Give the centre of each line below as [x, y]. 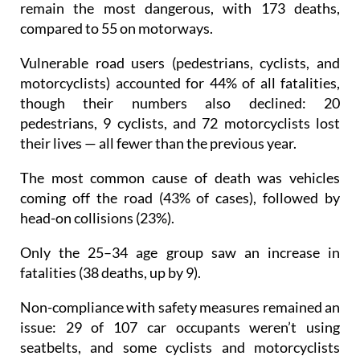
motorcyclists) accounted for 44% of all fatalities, [180, 83]
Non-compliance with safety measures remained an [180, 307]
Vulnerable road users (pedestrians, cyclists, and [180, 63]
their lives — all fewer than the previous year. [158, 143]
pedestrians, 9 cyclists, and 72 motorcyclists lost [180, 123]
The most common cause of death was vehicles [180, 178]
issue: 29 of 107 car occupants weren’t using [180, 327]
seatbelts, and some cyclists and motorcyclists [180, 348]
